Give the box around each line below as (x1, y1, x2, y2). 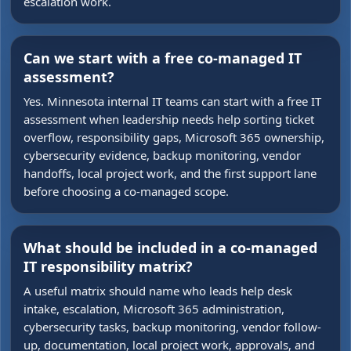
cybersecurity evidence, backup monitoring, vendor (24, 147, 301, 163)
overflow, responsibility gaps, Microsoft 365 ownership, (24, 129, 324, 145)
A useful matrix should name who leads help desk (24, 283, 292, 299)
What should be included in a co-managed (24, 238, 317, 257)
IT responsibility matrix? (24, 257, 193, 276)
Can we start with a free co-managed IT (24, 49, 302, 67)
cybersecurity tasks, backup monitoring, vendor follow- (24, 319, 321, 335)
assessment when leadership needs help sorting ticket (24, 111, 314, 127)
